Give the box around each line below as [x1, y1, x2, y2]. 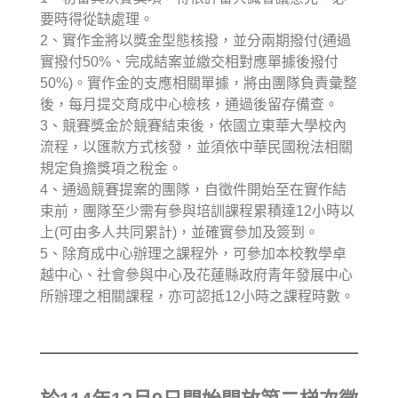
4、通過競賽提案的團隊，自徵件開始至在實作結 [40, 181, 346, 197]
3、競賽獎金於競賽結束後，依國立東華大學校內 [40, 117, 346, 133]
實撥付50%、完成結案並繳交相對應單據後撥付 [40, 53, 338, 69]
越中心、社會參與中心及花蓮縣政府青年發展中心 [40, 267, 353, 283]
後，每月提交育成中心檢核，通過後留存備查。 [40, 96, 338, 112]
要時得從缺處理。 [40, 11, 154, 27]
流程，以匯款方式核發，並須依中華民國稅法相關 [40, 139, 353, 155]
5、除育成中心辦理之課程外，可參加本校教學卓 [40, 245, 346, 261]
